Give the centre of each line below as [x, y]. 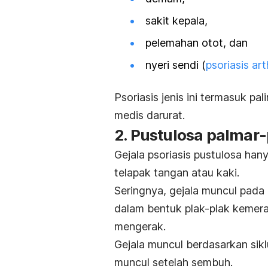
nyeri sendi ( [176, 65]
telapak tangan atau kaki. [177, 173]
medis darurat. [150, 115]
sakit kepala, [176, 20]
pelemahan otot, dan [197, 43]
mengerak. [140, 227]
